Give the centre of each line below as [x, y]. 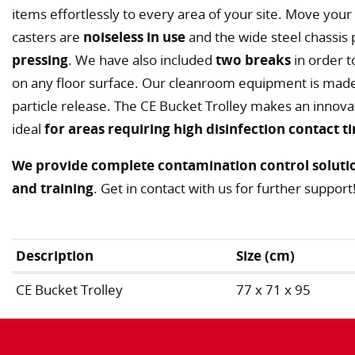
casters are [48, 37]
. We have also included [142, 60]
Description [55, 256]
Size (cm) [266, 256]
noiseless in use [134, 37]
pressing [40, 60]
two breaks [253, 60]
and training [53, 189]
